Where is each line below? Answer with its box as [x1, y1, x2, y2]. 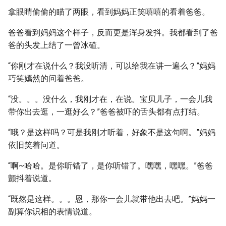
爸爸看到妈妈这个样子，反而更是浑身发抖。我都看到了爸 [8, 28, 218, 37]
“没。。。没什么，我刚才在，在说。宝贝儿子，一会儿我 [8, 94, 212, 104]
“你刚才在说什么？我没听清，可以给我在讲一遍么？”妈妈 [8, 61, 215, 71]
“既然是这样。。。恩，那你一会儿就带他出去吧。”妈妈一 [8, 194, 215, 204]
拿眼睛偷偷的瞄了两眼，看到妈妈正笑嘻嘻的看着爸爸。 [8, 7, 210, 17]
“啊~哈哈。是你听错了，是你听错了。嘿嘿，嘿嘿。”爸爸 [8, 161, 213, 171]
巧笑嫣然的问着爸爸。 [8, 74, 89, 83]
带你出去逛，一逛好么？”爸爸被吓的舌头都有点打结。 [8, 107, 205, 117]
